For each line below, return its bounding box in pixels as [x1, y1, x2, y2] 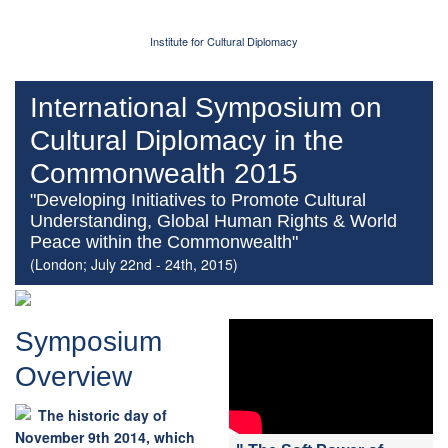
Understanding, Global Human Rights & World [30, 211, 397, 232]
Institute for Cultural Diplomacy [150, 33, 298, 50]
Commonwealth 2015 [30, 158, 298, 190]
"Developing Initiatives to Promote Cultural [30, 190, 366, 211]
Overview [15, 361, 132, 393]
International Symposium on [30, 92, 382, 124]
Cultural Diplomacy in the [30, 125, 344, 157]
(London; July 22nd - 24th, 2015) [30, 254, 238, 275]
